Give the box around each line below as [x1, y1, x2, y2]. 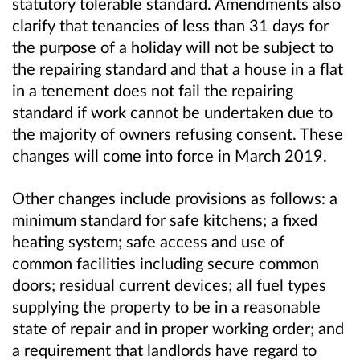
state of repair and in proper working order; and [12, 318, 344, 338]
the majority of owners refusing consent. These [12, 124, 343, 144]
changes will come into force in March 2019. [12, 145, 327, 166]
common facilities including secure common [12, 253, 319, 273]
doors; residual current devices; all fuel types [12, 275, 326, 295]
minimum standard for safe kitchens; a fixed [12, 210, 317, 230]
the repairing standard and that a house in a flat [12, 59, 343, 79]
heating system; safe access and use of [12, 231, 284, 252]
